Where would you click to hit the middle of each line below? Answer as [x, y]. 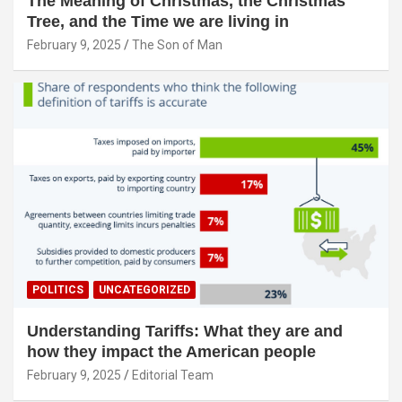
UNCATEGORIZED [144, 290]
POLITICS [58, 290]
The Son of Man [177, 45]
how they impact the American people [171, 352]
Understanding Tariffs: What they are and [185, 332]
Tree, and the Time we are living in [158, 22]
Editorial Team [173, 376]
